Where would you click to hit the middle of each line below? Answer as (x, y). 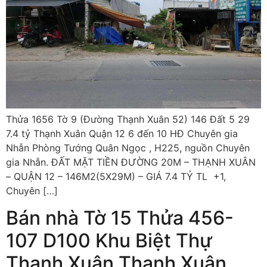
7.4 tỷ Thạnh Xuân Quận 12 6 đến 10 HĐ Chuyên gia (122, 134)
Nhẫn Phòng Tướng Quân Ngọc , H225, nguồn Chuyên (128, 148)
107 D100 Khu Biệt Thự (109, 240)
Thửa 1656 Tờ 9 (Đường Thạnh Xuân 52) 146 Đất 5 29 (128, 119)
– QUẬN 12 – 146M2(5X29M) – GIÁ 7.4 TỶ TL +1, (116, 177)
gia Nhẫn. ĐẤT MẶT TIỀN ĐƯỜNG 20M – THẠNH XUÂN (131, 162)
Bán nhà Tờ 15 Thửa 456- (120, 218)
